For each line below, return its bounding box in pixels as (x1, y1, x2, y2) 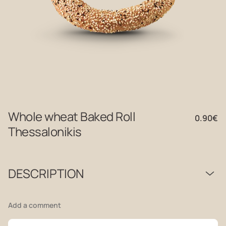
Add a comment (8, 200, 61, 210)
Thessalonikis (8, 123, 82, 140)
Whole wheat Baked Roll (8, 108, 136, 125)
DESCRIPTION (8, 165, 84, 182)
